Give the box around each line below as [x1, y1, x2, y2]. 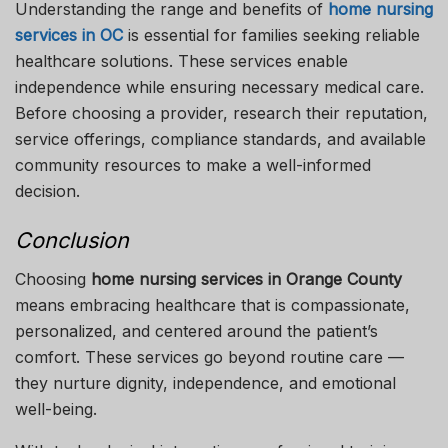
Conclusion [15, 227, 129, 254]
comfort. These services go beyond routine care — [15, 346, 404, 367]
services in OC [15, 24, 123, 45]
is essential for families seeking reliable [123, 24, 420, 45]
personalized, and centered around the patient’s [15, 320, 378, 341]
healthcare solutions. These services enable [15, 50, 348, 71]
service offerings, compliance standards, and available [15, 128, 426, 149]
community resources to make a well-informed [15, 154, 371, 175]
